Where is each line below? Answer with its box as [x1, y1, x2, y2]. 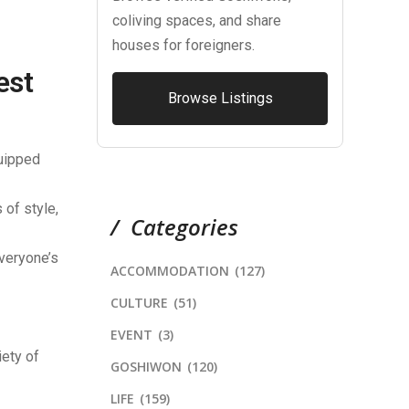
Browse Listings [167, 89, 273, 108]
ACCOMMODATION [110, 262, 229, 280]
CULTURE [110, 294, 168, 312]
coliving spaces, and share [112, 12, 281, 30]
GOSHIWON [110, 358, 182, 376]
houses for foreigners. [112, 37, 255, 55]
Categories [131, 212, 238, 243]
